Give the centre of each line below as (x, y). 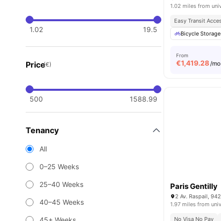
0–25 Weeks (59, 166)
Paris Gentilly (194, 186)
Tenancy (42, 130)
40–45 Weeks (62, 202)
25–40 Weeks (61, 184)
